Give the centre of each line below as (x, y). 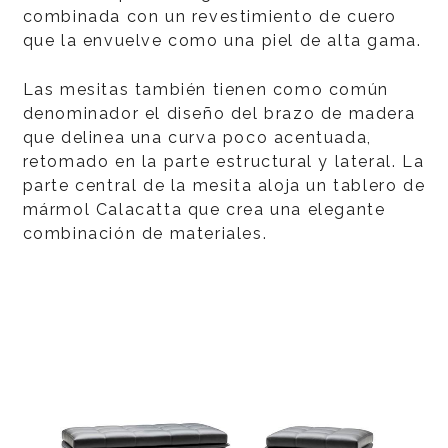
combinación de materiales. (145, 233)
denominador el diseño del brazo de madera (219, 113)
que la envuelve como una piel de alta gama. (222, 40)
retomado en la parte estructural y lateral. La (223, 161)
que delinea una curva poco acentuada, (197, 137)
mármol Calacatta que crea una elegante (204, 209)
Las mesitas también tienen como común (205, 89)
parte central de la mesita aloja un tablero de (224, 185)
